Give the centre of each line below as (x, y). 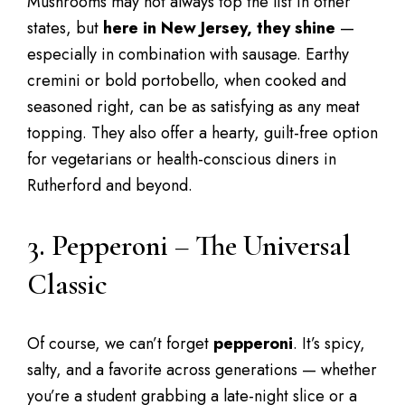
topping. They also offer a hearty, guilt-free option (202, 133)
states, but (65, 28)
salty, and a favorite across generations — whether (202, 370)
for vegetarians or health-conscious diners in (182, 159)
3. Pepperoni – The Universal (189, 245)
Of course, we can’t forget (120, 344)
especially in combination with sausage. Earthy (188, 54)
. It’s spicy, (329, 344)
